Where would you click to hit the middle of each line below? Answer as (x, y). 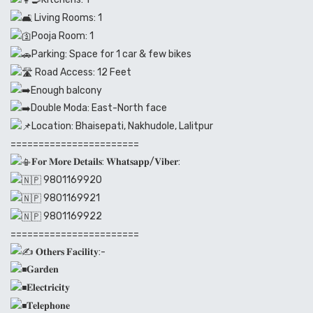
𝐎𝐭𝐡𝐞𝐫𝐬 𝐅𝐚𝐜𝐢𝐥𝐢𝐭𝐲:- (70, 252)
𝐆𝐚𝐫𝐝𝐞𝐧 (43, 270)
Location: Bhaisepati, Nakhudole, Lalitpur (122, 126)
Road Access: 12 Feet (82, 72)
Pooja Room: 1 (63, 36)
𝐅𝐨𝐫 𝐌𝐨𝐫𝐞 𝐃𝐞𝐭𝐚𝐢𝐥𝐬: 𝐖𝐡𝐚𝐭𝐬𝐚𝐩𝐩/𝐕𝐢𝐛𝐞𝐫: (106, 162)
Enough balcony (66, 90)
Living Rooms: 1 (67, 18)
